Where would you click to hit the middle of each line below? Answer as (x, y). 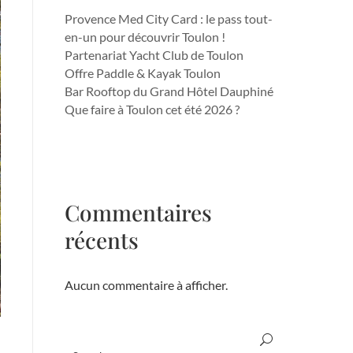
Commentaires (138, 212)
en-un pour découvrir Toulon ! (145, 36)
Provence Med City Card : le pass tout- (169, 18)
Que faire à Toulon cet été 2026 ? (152, 109)
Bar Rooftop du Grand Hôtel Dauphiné (169, 91)
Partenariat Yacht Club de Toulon (154, 54)
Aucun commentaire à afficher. (146, 284)
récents (102, 240)
